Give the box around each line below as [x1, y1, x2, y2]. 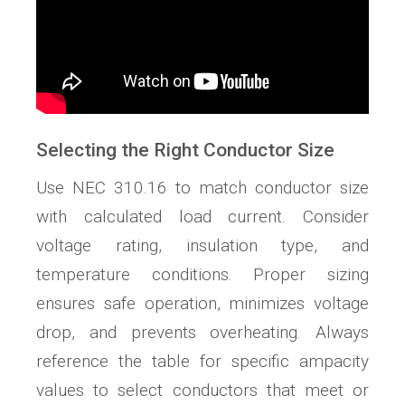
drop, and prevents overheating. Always [36, 321, 369, 343]
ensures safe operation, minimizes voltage [36, 292, 369, 314]
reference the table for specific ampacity [36, 350, 369, 372]
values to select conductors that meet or [36, 379, 369, 400]
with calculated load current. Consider [36, 205, 369, 227]
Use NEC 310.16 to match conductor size [36, 176, 369, 198]
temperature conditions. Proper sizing [36, 263, 369, 285]
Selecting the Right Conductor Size [36, 138, 334, 161]
